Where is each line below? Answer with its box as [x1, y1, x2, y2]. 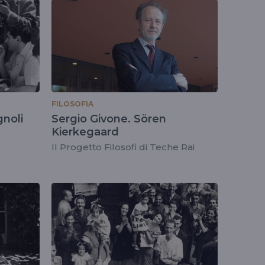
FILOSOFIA [51, 99, 93, 108]
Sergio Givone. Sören [51, 112, 166, 125]
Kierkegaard [51, 125, 119, 138]
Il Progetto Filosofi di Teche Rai [51, 141, 195, 153]
